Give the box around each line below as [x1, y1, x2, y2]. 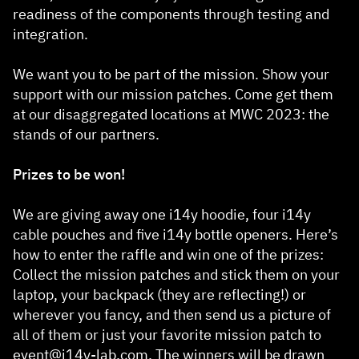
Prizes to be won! [13, 165, 125, 184]
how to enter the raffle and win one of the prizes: [13, 245, 324, 264]
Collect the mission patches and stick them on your [13, 265, 340, 284]
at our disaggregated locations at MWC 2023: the [13, 105, 329, 124]
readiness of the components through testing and [13, 5, 329, 24]
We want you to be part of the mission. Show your [13, 65, 329, 84]
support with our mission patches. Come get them [13, 85, 333, 104]
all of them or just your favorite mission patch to [13, 325, 321, 345]
